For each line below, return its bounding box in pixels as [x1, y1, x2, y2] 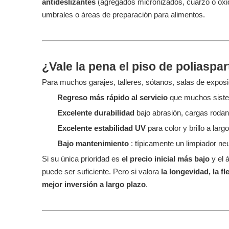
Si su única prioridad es [42, 154, 122, 163]
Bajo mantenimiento [57, 139, 131, 148]
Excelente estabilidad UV [57, 124, 148, 132]
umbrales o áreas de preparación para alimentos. [42, 10, 205, 19]
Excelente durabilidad [57, 108, 136, 117]
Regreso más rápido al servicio [57, 93, 170, 102]
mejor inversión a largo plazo [42, 180, 146, 189]
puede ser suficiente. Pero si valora [42, 167, 161, 176]
